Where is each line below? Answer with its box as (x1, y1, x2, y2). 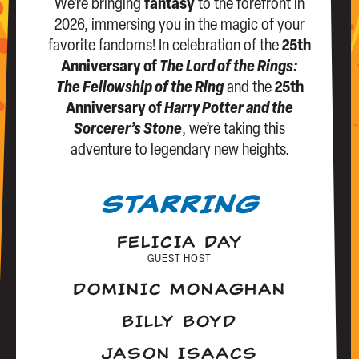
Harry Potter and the (164, 101, 293, 118)
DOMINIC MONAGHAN (73, 279, 286, 301)
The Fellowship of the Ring (55, 80, 224, 97)
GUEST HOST (147, 253, 212, 266)
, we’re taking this (182, 122, 285, 139)
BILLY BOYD (121, 311, 237, 333)
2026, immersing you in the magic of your (54, 18, 305, 34)
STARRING (100, 188, 259, 222)
